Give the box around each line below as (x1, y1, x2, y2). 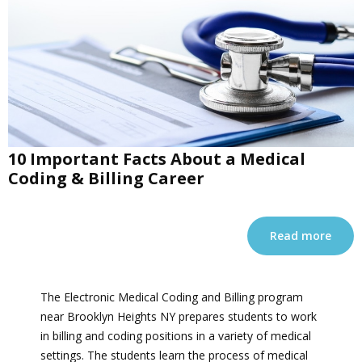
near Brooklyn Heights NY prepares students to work (40, 309, 317, 325)
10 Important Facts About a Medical (8, 148, 305, 170)
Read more (270, 228, 331, 244)
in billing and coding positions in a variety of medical (40, 328, 311, 344)
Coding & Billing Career (8, 167, 204, 190)
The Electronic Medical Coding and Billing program (40, 289, 303, 305)
